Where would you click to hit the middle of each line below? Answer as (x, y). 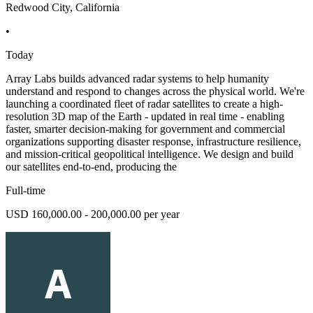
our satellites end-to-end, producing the (91, 167)
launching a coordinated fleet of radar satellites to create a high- (144, 104)
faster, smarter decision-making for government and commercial (145, 129)
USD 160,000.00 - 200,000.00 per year (93, 214)
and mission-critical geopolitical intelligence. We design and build (150, 154)
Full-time (26, 191)
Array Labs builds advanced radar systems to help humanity (137, 79)
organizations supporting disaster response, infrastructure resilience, (153, 142)
